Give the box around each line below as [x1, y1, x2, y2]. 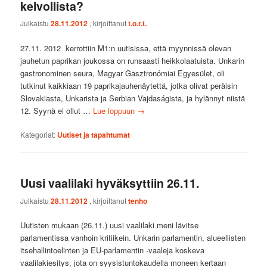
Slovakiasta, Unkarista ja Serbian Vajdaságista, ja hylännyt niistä [20, 92, 246, 104]
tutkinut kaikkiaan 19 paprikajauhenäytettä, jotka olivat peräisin [20, 79, 238, 91]
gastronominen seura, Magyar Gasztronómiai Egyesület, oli [20, 67, 225, 79]
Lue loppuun [93, 104, 138, 116]
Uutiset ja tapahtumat [57, 129, 131, 140]
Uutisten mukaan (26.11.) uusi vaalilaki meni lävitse [20, 219, 199, 231]
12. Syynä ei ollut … [20, 104, 94, 116]
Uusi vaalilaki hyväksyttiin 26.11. [20, 174, 200, 191]
